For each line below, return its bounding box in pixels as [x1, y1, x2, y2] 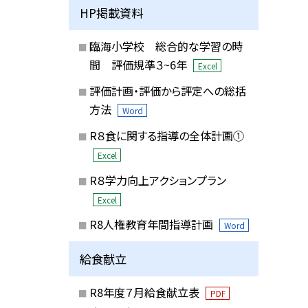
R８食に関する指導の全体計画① [89, 126, 244, 144]
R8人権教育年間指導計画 [89, 216, 216, 233]
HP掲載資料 [80, 3, 144, 21]
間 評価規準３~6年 [89, 56, 190, 74]
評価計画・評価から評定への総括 [89, 82, 246, 100]
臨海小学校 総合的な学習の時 [89, 38, 243, 55]
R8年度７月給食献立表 [89, 284, 202, 301]
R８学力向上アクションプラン [89, 171, 226, 188]
